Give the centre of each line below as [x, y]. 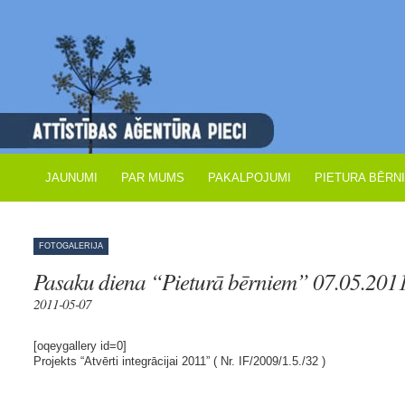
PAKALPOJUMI [250, 178]
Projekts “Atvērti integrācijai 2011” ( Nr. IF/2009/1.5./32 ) [179, 361]
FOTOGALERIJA [71, 246]
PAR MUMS [153, 178]
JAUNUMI [71, 178]
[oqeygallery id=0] [80, 345]
